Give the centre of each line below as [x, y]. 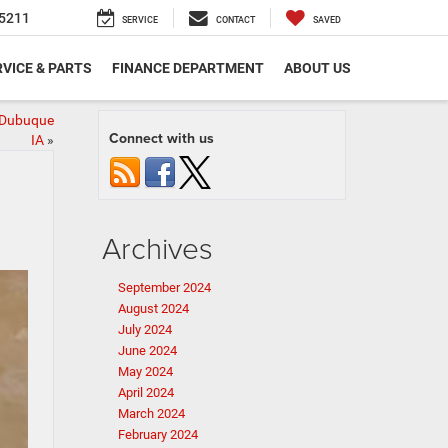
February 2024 [158, 434]
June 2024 [147, 350]
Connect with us [161, 138]
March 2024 [151, 413]
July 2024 [145, 329]
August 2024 [153, 308]
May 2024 [145, 371]
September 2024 [164, 287]
